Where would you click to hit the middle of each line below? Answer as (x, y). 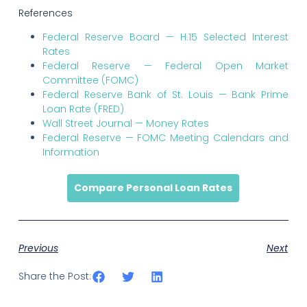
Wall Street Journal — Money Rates (125, 124)
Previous (38, 248)
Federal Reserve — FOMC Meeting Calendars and (165, 138)
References (45, 13)
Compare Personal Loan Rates (153, 188)
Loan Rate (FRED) (83, 109)
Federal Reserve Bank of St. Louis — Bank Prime (165, 95)
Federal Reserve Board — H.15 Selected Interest (165, 37)
